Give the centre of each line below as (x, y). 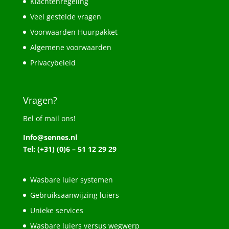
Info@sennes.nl (50, 138)
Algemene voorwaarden (71, 48)
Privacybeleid (53, 63)
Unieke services (56, 211)
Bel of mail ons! (49, 119)
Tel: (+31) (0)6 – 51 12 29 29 (70, 149)
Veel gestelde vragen (65, 17)
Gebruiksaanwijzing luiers (74, 195)
